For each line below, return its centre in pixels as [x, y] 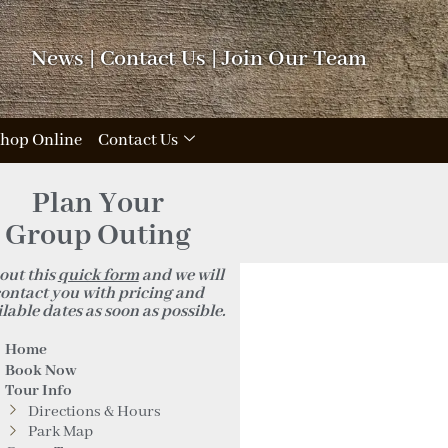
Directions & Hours [94, 411]
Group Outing [97, 236]
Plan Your [97, 204]
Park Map [60, 432]
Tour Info [39, 391]
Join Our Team [295, 59]
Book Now [41, 370]
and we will [181, 275]
